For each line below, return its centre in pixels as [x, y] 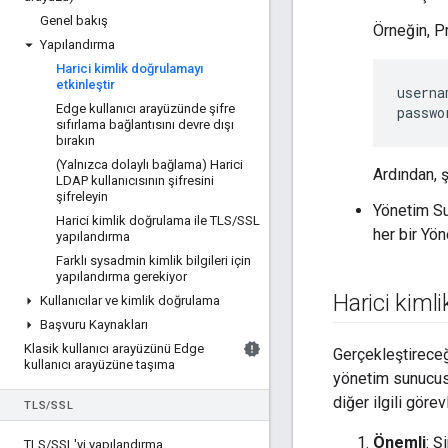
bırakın [75, 140]
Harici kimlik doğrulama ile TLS [144, 220]
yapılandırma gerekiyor [121, 276]
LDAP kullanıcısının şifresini [135, 180]
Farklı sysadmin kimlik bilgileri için [153, 260]
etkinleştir [85, 84]
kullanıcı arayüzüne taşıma [99, 364]
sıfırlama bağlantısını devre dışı [145, 124]
